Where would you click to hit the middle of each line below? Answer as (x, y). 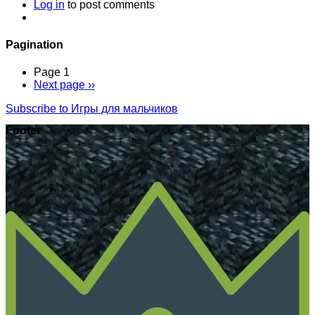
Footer (23, 131)
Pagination (34, 44)
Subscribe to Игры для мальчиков (92, 109)
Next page (59, 85)
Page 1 (52, 72)
